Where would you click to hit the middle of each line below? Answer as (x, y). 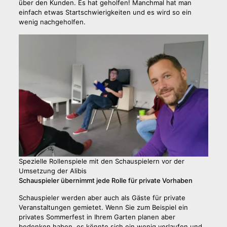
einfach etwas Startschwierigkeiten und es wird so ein (105, 12)
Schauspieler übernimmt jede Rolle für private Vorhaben (105, 180)
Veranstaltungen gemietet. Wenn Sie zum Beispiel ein (103, 207)
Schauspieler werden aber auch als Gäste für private (102, 197)
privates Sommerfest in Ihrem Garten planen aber (97, 217)
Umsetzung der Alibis (52, 171)
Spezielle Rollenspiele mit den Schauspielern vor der (101, 161)
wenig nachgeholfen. (52, 22)
